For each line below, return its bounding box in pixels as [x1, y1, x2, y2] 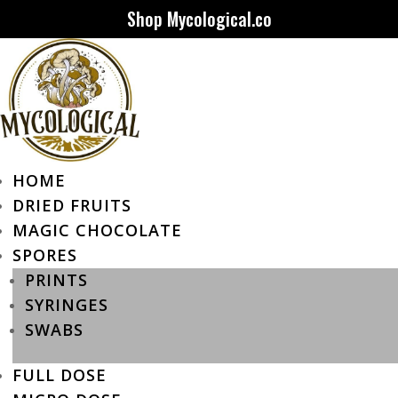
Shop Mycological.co [126, 5, 272, 32]
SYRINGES [25, 293, 108, 315]
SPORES [12, 243, 77, 266]
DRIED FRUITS [12, 194, 131, 216]
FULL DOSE [12, 363, 107, 386]
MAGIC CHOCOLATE [12, 219, 182, 241]
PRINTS [25, 268, 88, 291]
